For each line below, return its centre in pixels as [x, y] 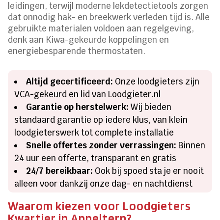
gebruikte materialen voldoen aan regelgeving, [101, 29]
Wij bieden [150, 107]
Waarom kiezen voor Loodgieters [100, 206]
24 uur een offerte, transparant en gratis [96, 158]
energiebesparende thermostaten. [77, 51]
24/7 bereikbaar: [60, 171]
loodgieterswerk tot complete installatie [94, 133]
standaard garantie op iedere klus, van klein [101, 120]
